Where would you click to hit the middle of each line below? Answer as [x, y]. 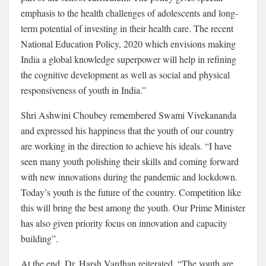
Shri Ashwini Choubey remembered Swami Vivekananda [129, 115]
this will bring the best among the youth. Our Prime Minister [133, 207]
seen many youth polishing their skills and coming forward [130, 161]
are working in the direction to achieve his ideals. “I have [126, 145]
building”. [39, 238]
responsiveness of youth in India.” [83, 90]
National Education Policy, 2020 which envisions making [128, 43]
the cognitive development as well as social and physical [125, 74]
